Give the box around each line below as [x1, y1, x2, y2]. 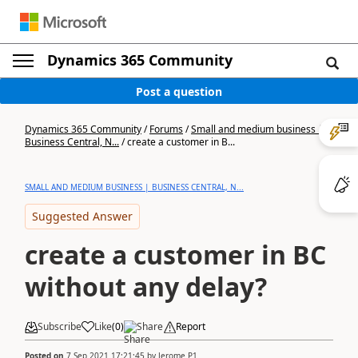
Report [176, 320, 205, 333]
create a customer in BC [25, 237, 326, 272]
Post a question [136, 83, 222, 99]
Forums [149, 122, 183, 136]
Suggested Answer [32, 209, 133, 224]
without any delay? [25, 269, 267, 304]
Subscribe [38, 320, 82, 333]
